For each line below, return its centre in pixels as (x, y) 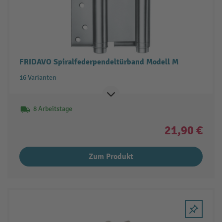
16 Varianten (38, 77)
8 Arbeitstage (53, 109)
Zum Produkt (111, 156)
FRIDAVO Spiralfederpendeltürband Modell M (99, 62)
